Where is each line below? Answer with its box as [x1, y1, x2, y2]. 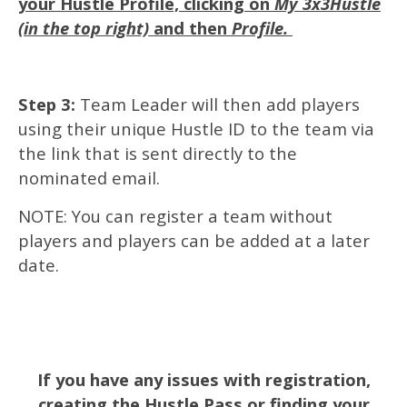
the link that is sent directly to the [18, 142, 297, 164]
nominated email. [18, 166, 160, 189]
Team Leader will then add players [80, 93, 360, 115]
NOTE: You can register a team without [18, 204, 333, 227]
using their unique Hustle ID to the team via [18, 117, 374, 140]
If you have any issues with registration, [36, 368, 371, 391]
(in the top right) [18, 16, 154, 39]
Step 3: [18, 93, 80, 115]
